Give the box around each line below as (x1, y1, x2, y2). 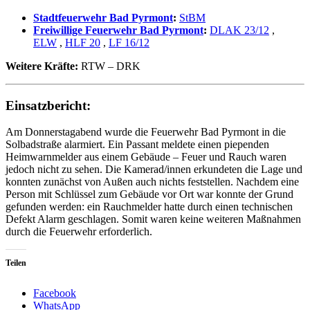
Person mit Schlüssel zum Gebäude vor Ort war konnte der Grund (6, 188, 293, 201)
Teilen (6, 258, 26, 268)
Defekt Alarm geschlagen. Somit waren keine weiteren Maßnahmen (6, 213, 301, 226)
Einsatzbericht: (6, 98, 91, 113)
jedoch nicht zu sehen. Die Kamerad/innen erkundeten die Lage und (6, 163, 302, 176)
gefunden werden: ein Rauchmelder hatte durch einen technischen (6, 201, 293, 213)
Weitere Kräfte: (6, 60, 78, 72)
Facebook (33, 287, 76, 300)
